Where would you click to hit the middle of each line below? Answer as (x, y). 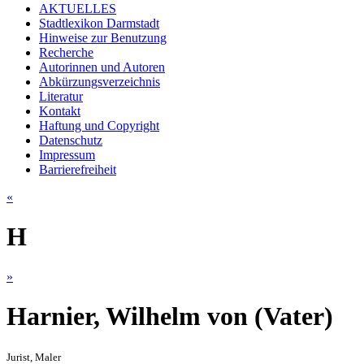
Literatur (61, 96)
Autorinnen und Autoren (102, 67)
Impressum (67, 154)
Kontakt (60, 110)
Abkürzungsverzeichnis (100, 81)
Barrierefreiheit (78, 169)
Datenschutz (71, 140)
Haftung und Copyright (99, 125)
